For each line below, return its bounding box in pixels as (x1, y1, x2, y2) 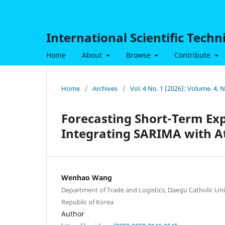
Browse (126, 50, 153, 60)
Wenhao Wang (61, 172, 112, 182)
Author (61, 208, 84, 218)
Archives (92, 83, 118, 93)
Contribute (174, 50, 212, 60)
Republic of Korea (61, 197, 114, 206)
